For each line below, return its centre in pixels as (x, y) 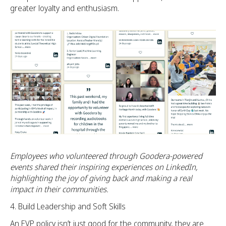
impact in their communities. (59, 189)
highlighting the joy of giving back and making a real (101, 178)
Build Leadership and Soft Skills (72, 207)
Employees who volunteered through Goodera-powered (106, 156)
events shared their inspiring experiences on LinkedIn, (104, 167)
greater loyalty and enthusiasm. (65, 8)
